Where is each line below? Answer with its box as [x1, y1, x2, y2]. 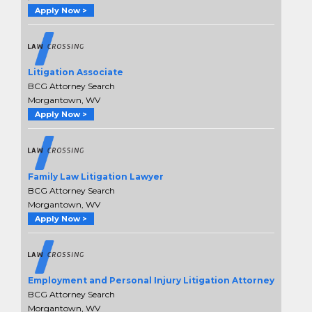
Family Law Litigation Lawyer [28, 171, 164, 182]
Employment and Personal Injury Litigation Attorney [28, 274, 274, 286]
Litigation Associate [28, 67, 123, 78]
